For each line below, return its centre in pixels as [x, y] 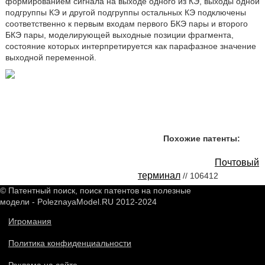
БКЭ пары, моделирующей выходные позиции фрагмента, [119, 35]
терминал [159, 176]
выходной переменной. [51, 58]
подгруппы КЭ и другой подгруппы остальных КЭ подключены [125, 13]
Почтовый [237, 163]
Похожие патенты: [201, 139]
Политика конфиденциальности [70, 243]
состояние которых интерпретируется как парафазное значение [130, 46]
